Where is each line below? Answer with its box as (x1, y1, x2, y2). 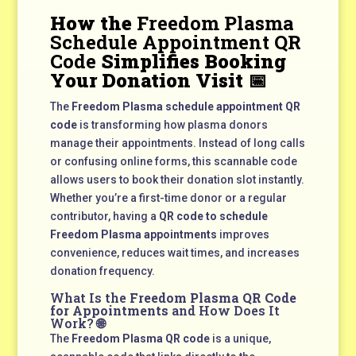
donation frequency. (49, 264, 155, 277)
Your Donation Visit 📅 (49, 67, 267, 93)
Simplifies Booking (95, 48, 286, 74)
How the (49, 10, 137, 36)
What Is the (49, 288, 130, 306)
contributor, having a (49, 209, 159, 222)
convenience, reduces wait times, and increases (49, 246, 300, 259)
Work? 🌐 (49, 314, 105, 331)
